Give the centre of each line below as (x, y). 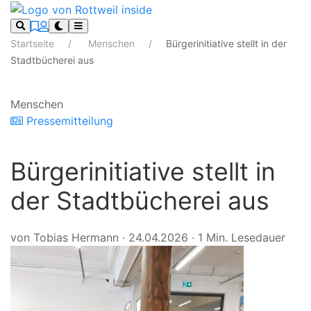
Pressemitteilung (68, 120)
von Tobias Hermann (65, 237)
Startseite (34, 43)
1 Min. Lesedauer (242, 237)
